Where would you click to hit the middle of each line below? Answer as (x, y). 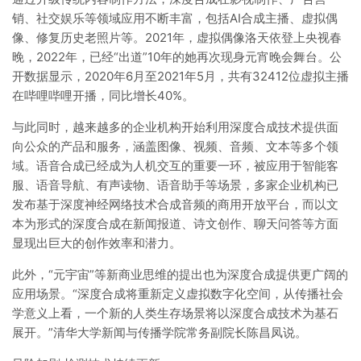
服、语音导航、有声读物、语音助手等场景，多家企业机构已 (175, 185)
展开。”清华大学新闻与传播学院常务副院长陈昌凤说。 (160, 332)
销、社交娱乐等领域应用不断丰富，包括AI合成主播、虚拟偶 (175, 18)
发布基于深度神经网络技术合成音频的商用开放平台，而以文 (175, 204)
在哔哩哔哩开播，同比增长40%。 (103, 95)
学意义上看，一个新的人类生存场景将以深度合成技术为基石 (175, 313)
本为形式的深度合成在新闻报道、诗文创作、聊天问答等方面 (175, 224)
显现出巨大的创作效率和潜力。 (97, 243)
